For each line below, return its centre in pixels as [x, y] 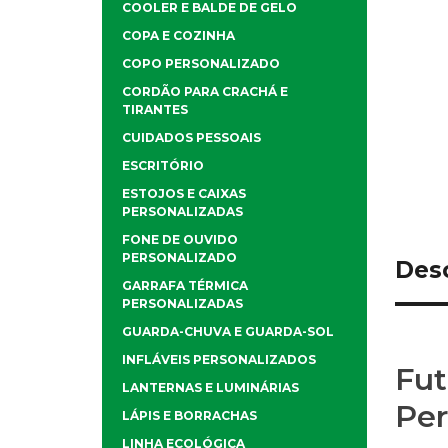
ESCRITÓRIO [163, 166]
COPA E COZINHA [178, 36]
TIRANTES [155, 110]
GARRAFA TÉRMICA [185, 286]
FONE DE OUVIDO [180, 240]
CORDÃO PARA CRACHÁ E [205, 92]
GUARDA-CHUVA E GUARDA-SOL [228, 332]
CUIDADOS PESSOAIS [191, 138]
